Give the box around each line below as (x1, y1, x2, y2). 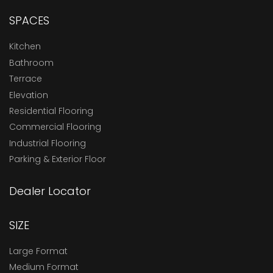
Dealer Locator (9, 183, 91, 199)
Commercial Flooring (9, 121, 101, 133)
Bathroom (9, 56, 54, 69)
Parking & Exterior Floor (9, 153, 106, 166)
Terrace (9, 73, 42, 85)
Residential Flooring (9, 105, 93, 118)
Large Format (9, 245, 68, 257)
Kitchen (9, 40, 41, 53)
